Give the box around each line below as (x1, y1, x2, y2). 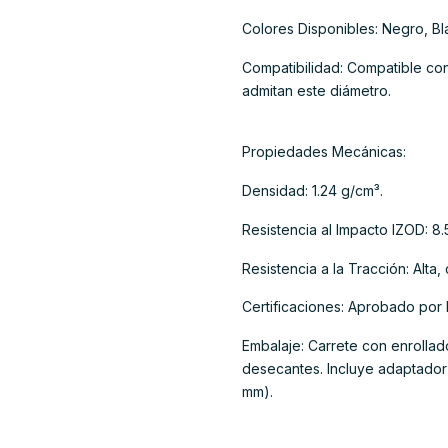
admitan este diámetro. (242, 81, 391, 99)
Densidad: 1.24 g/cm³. (242, 182, 383, 200)
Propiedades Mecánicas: (242, 143, 406, 161)
